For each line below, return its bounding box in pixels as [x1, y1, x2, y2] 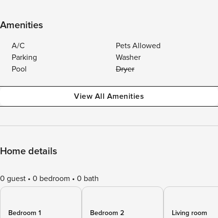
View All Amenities [74, 91, 144, 101]
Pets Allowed [116, 41, 161, 51]
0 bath [77, 174, 99, 183]
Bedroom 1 [8, 209, 41, 217]
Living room [172, 209, 207, 217]
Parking [12, 53, 37, 62]
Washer [116, 53, 141, 62]
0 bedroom [33, 174, 70, 183]
